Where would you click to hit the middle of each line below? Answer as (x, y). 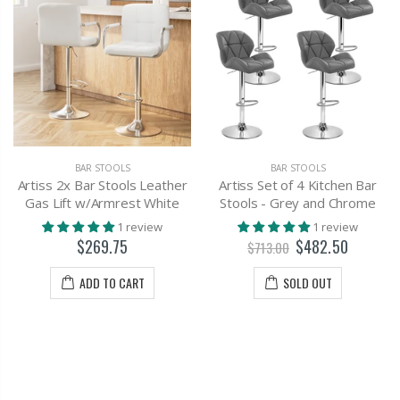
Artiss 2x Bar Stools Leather (102, 185)
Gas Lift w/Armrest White (102, 203)
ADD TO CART (112, 282)
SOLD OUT (308, 282)
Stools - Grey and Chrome (298, 203)
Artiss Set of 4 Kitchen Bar (298, 185)
